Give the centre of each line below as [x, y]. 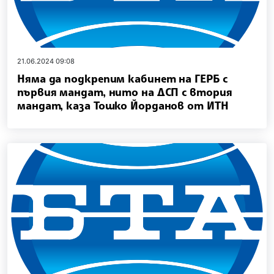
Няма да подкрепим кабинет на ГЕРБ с [122, 79]
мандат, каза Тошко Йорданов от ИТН [123, 106]
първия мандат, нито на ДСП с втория [125, 92]
